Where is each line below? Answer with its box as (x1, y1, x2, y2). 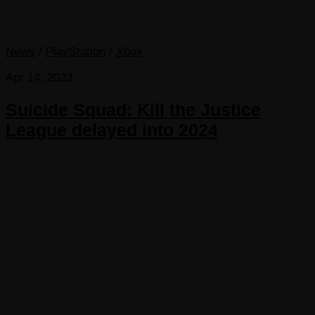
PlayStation (46, 44, 105, 58)
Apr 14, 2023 (6, 70, 72, 84)
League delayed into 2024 (6, 120, 218, 140)
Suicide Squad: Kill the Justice (6, 99, 261, 120)
